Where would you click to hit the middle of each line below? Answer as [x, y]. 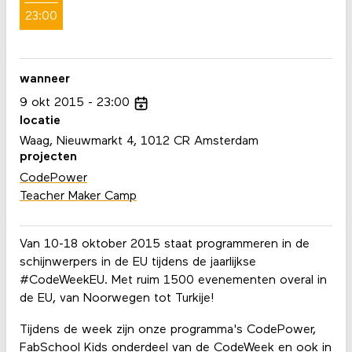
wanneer [44, 80]
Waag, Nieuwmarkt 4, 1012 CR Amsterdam [139, 142]
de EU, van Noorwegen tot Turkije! [117, 299]
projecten [48, 158]
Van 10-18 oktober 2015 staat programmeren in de [164, 245]
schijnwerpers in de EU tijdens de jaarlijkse [137, 263]
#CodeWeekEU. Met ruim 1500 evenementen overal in [173, 281]
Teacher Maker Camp [78, 196]
